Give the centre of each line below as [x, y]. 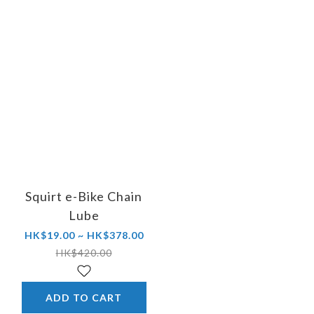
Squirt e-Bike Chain [84, 196]
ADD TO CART [84, 297]
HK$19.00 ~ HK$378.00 [84, 235]
